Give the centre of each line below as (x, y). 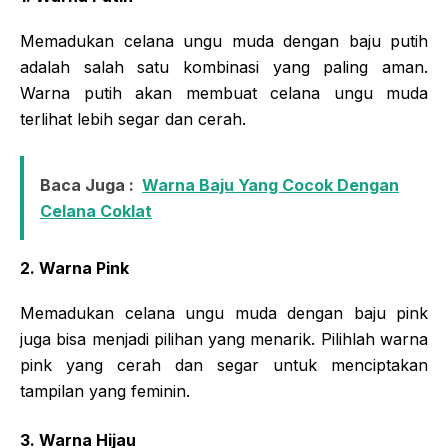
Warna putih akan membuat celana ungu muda (224, 92)
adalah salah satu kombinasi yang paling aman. (224, 66)
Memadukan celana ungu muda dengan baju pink (224, 312)
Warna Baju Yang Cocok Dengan (270, 184)
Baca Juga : (87, 184)
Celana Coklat (96, 210)
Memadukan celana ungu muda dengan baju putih (224, 40)
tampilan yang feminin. (105, 390)
